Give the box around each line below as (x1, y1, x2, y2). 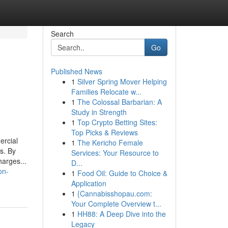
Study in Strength (71, 107, 127, 117)
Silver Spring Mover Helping (77, 76, 167, 87)
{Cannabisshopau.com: (77, 188, 152, 198)
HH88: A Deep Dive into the (77, 209, 166, 219)
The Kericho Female (77, 137, 143, 148)
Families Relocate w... (71, 87, 141, 97)
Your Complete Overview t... (71, 198, 161, 209)
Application (71, 178, 106, 188)
